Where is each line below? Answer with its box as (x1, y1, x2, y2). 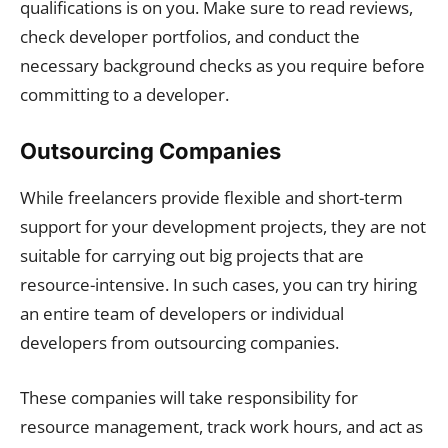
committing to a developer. (20, 82, 233, 106)
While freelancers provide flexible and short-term (20, 185, 403, 209)
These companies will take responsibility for (20, 385, 358, 409)
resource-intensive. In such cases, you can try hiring (20, 272, 417, 296)
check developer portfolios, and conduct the (20, 24, 360, 48)
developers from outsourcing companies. (20, 330, 343, 354)
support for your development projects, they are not (20, 214, 426, 238)
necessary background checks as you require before (20, 53, 425, 77)
